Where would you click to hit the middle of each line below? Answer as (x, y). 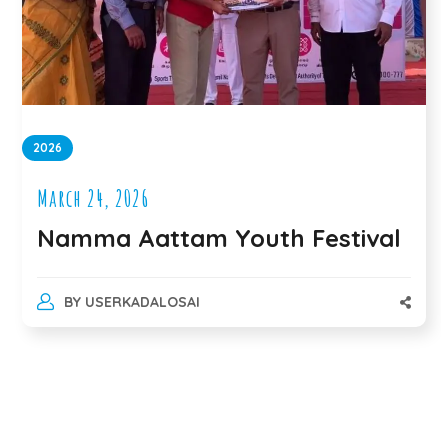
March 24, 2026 (93, 198)
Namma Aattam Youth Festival (219, 238)
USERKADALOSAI (142, 302)
